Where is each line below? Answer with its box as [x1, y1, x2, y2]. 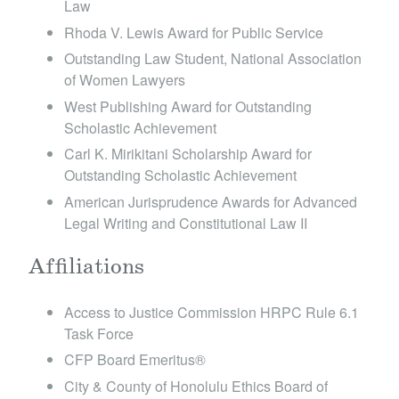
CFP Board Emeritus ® [64, 349, 206, 370]
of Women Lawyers [64, 69, 185, 91]
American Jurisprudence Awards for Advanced [64, 191, 357, 213]
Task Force [64, 322, 134, 344]
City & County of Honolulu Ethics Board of [64, 376, 328, 397]
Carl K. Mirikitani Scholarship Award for [64, 143, 312, 165]
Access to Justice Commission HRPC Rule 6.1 [64, 301, 359, 322]
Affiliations [28, 253, 144, 281]
